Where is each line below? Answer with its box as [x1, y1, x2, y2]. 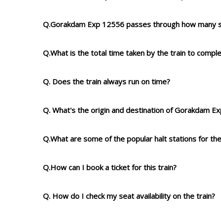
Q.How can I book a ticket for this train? [43, 162, 177, 172]
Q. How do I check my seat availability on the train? [43, 191, 215, 201]
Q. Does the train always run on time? [43, 76, 170, 86]
